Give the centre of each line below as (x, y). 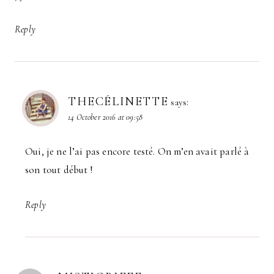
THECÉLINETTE (118, 102)
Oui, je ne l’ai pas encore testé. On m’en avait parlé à (137, 152)
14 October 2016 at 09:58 (106, 117)
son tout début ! (59, 170)
